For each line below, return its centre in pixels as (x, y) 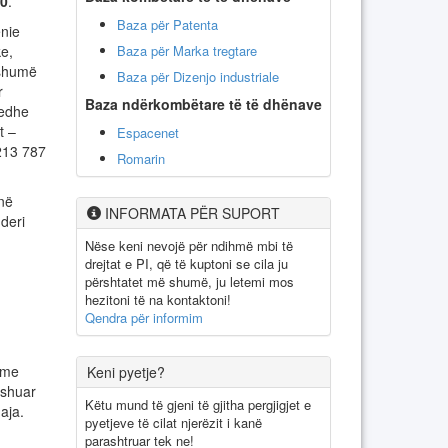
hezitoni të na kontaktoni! (158, 299)
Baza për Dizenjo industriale (198, 76)
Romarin (141, 158)
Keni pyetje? (126, 371)
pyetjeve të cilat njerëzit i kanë (173, 422)
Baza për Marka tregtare (187, 50)
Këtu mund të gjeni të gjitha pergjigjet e (198, 404)
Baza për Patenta (167, 24)
